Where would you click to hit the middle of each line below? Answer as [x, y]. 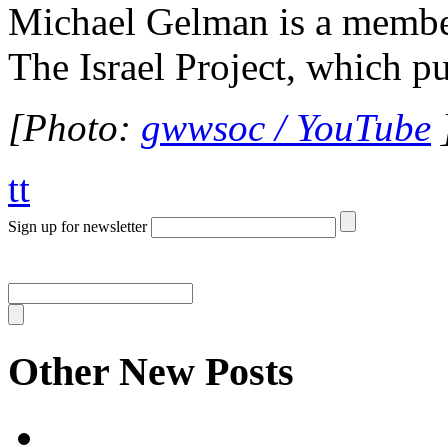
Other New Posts [151, 371]
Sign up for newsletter [77, 227]
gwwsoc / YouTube [286, 128]
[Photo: [74, 128]
